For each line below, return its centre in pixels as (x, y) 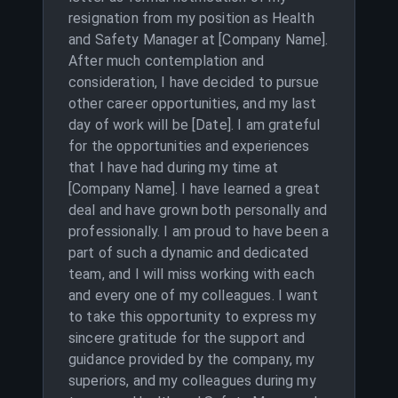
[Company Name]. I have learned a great (194, 189)
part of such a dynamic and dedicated (189, 253)
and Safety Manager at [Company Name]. (199, 40)
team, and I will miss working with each (191, 274)
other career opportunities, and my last (192, 103)
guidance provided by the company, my (192, 359)
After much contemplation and (167, 61)
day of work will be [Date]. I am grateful (195, 125)
